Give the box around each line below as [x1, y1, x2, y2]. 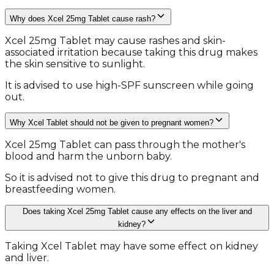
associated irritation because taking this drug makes [5, 46, 257, 59]
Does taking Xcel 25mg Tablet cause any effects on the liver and [22, 207, 252, 217]
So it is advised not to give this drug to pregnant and [5, 172, 259, 184]
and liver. [5, 252, 49, 264]
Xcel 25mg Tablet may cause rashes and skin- [5, 35, 226, 47]
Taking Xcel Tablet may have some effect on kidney [5, 240, 258, 253]
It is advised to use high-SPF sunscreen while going [5, 80, 254, 92]
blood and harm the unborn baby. [5, 150, 172, 163]
